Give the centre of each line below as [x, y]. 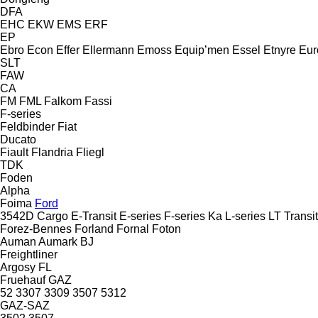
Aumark [58, 241]
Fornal [133, 229]
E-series [140, 216]
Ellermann [108, 50]
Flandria [52, 152]
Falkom [63, 101]
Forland [94, 229]
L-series [245, 216]
